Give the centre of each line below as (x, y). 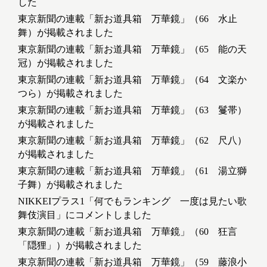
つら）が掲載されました (70, 94)
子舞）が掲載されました (70, 185)
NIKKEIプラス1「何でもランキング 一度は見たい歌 (132, 201)
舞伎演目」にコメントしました (85, 215)
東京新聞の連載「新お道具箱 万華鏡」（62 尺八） (132, 141)
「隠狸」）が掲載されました (80, 246)
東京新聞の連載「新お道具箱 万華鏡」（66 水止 (128, 19)
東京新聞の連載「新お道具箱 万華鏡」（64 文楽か (132, 80)
